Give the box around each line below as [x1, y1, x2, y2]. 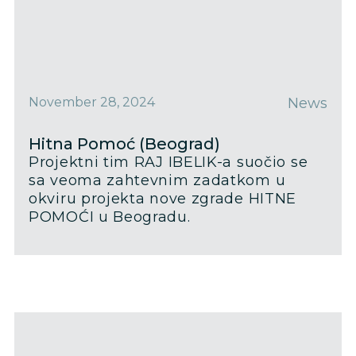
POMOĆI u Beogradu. [29, 207, 191, 226]
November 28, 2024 [29, 94, 155, 110]
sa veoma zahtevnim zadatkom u [29, 171, 286, 189]
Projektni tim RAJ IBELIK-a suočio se [29, 153, 308, 171]
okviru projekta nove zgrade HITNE [29, 189, 297, 207]
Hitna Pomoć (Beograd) [29, 133, 220, 153]
